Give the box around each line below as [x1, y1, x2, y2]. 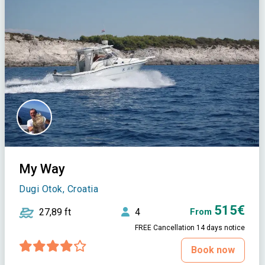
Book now [191, 244, 235, 256]
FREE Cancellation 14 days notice [135, 224, 245, 232]
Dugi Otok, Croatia [19, 183, 99, 195]
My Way [19, 161, 66, 177]
